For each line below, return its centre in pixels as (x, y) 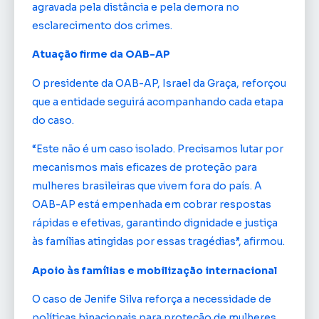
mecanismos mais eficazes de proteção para (145, 168)
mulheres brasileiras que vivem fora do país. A (147, 186)
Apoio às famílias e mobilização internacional (155, 270)
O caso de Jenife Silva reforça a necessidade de (152, 299)
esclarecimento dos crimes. (102, 25)
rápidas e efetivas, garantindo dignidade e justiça (155, 223)
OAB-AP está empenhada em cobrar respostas (152, 205)
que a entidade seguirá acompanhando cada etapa (158, 101)
